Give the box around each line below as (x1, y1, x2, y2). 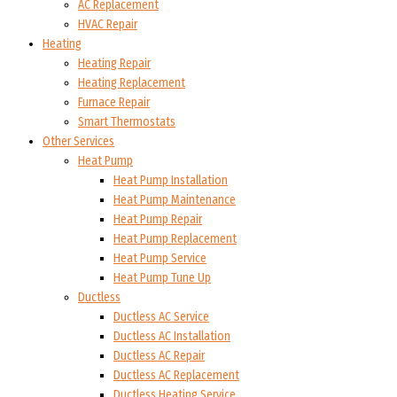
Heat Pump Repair (113, 212, 202, 228)
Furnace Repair (78, 95, 150, 111)
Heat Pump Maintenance (113, 192, 236, 208)
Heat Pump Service (113, 251, 206, 267)
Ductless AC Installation (113, 329, 230, 345)
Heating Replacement (78, 75, 185, 91)
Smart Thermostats (78, 114, 175, 130)
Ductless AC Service (113, 309, 209, 325)
